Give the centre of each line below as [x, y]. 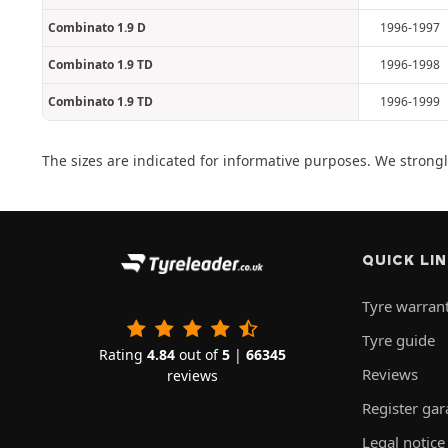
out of [198, 354]
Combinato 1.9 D [97, 27]
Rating [122, 354]
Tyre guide [398, 340]
